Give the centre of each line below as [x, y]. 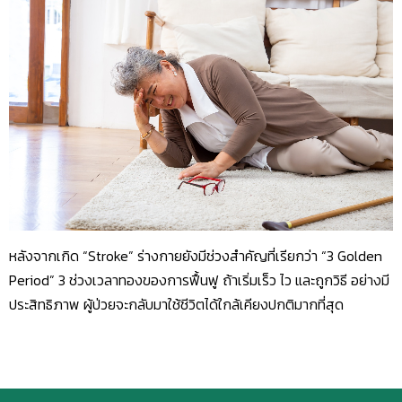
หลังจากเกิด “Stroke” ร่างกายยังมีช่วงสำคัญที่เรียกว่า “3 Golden [196, 255]
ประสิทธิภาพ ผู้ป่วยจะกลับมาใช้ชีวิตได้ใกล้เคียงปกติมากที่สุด [176, 304]
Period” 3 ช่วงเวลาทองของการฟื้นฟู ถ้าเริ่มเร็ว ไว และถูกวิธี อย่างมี [199, 280]
